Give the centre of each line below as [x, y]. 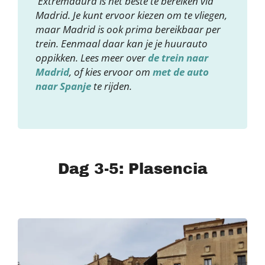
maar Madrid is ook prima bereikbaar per [128, 30]
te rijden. [113, 86]
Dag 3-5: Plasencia [132, 169]
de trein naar [178, 58]
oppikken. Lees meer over [92, 58]
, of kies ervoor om [111, 72]
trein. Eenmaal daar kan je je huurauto [122, 44]
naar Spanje [64, 86]
